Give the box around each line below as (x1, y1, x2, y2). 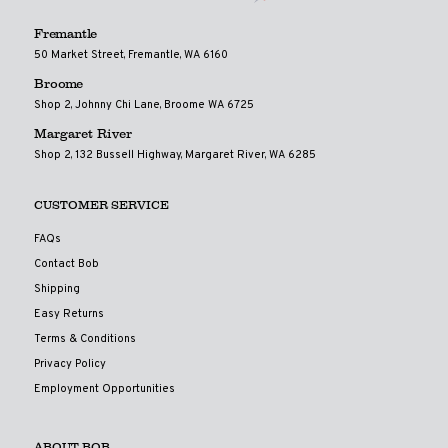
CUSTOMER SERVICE (33, 197, 169, 212)
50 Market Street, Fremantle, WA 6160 (33, 48, 228, 63)
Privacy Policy (33, 357, 106, 372)
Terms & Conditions (33, 332, 136, 347)
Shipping (33, 282, 80, 297)
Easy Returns (33, 307, 104, 322)
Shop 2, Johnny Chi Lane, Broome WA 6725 (33, 98, 254, 113)
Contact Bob (33, 257, 99, 272)
